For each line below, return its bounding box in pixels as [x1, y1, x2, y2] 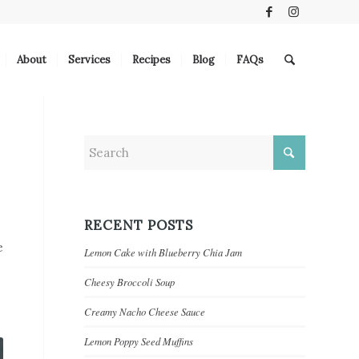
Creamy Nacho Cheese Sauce [84, 305, 206, 318]
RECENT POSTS [84, 216, 194, 234]
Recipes [131, 53, 171, 67]
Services [67, 53, 111, 67]
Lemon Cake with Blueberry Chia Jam [84, 245, 243, 259]
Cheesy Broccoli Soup [84, 275, 175, 288]
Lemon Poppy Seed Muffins [84, 334, 194, 348]
